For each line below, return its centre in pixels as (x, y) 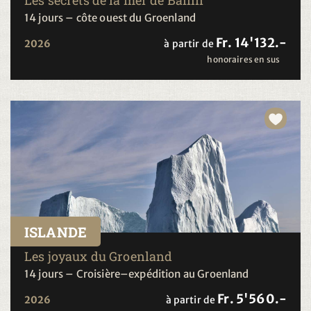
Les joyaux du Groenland (99, 256)
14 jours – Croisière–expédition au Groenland (137, 274)
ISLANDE (56, 232)
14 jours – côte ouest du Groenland (110, 17)
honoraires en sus (243, 59)
